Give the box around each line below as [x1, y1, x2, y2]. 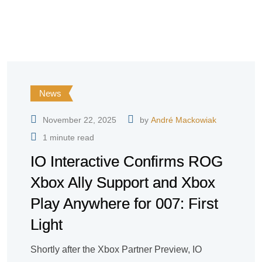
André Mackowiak [151, 115, 216, 125]
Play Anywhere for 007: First [30, 194, 218, 212]
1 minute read [43, 132, 94, 142]
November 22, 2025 [43, 115, 116, 125]
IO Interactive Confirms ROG [30, 152, 223, 170]
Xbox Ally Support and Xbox [30, 173, 215, 191]
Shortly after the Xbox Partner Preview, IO [30, 244, 202, 254]
